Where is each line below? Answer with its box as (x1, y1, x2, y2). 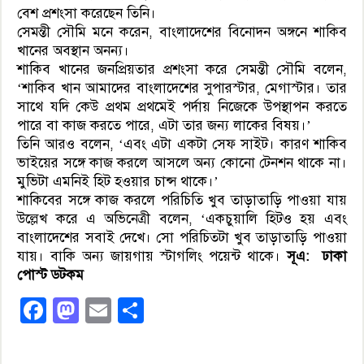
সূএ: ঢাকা (286, 247, 347, 265)
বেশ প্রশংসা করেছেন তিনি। (17, 4, 157, 22)
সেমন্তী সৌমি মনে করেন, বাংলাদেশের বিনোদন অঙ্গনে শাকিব (17, 23, 347, 41)
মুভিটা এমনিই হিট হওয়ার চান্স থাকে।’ (17, 172, 219, 190)
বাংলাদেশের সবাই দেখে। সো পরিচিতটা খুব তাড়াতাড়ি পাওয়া (17, 228, 347, 246)
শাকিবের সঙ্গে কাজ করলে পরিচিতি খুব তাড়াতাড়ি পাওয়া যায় (17, 191, 347, 209)
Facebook (46, 293, 159, 327)
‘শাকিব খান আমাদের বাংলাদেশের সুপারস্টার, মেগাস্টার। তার (17, 79, 347, 97)
